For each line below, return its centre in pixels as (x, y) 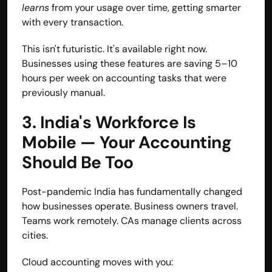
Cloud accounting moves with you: (97, 262)
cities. (35, 235)
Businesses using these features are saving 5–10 (130, 63)
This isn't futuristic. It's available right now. (114, 49)
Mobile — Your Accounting (127, 142)
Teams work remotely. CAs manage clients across (132, 220)
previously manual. (63, 92)
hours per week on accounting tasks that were (124, 78)
